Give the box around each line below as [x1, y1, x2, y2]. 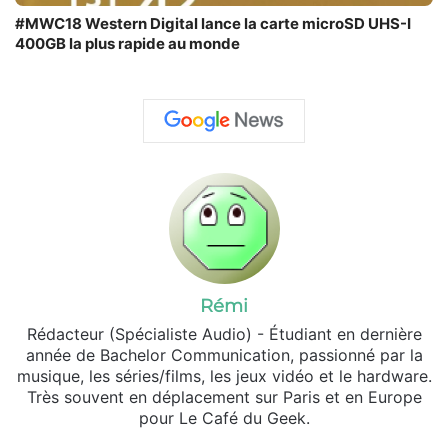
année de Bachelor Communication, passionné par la [25, 344, 423, 365]
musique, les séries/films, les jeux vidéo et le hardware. [16, 365, 432, 386]
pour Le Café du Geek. [138, 407, 310, 428]
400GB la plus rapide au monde [15, 33, 240, 53]
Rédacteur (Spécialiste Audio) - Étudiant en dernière [26, 323, 422, 344]
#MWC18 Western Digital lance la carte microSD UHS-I [15, 13, 411, 33]
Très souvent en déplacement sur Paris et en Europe [26, 386, 422, 407]
